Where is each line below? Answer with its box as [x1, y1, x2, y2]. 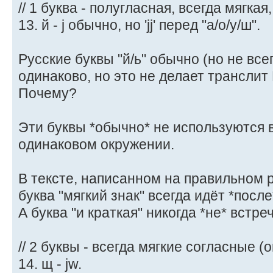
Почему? [18, 85, 77, 101]
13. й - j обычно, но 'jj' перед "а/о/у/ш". [18, 16, 260, 33]
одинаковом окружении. [18, 136, 174, 152]
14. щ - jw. [18, 255, 82, 272]
